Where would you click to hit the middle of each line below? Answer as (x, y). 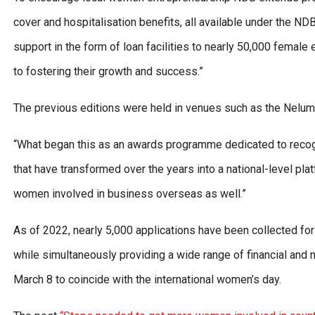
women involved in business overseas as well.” (130, 194)
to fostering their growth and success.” (108, 72)
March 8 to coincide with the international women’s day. (147, 280)
